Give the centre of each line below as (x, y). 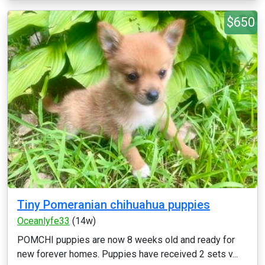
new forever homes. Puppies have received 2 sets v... (127, 254)
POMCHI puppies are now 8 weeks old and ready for (126, 240)
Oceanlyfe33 (43, 221)
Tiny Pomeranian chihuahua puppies (114, 205)
